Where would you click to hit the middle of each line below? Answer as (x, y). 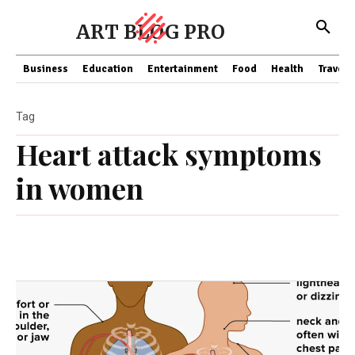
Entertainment (183, 69)
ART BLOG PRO (151, 32)
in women (80, 188)
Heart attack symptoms (169, 154)
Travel (332, 69)
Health (287, 69)
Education (108, 69)
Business (46, 69)
